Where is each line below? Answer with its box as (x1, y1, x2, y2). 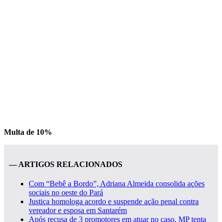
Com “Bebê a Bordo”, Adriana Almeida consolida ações (29, 179, 205, 188)
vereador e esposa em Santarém (29, 206, 127, 215)
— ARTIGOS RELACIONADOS (9, 160, 122, 169)
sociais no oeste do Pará (29, 188, 103, 197)
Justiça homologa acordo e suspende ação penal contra (29, 197, 199, 206)
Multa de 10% (4, 127, 52, 136)
